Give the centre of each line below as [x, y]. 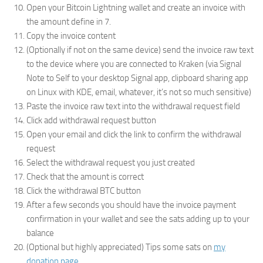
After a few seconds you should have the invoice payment [131, 205]
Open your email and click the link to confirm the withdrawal [134, 135]
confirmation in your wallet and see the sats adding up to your [138, 219]
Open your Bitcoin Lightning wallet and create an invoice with [136, 8]
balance [40, 233]
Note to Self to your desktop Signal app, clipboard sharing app [137, 78]
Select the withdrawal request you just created [111, 163]
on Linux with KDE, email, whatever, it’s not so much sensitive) [139, 92]
